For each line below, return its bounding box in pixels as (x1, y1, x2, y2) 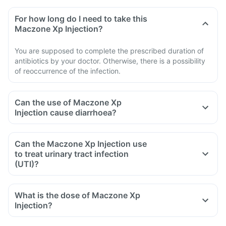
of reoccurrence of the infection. (15, 67, 121, 75)
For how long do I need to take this (15, 14, 147, 24)
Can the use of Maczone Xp (15, 97, 122, 107)
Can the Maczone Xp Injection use (15, 139, 147, 149)
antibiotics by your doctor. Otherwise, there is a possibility (15, 56, 205, 65)
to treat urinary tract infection (15, 149, 129, 159)
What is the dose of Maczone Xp (15, 190, 140, 200)
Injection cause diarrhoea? (15, 107, 117, 118)
